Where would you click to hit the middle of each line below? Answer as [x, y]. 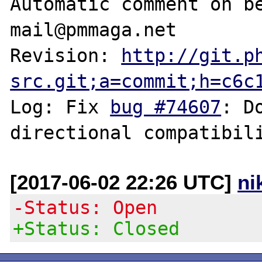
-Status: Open [85, 207]
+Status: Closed [96, 228]
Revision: [66, 55]
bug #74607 [166, 107]
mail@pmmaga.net [94, 30]
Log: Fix [60, 107]
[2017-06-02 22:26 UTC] [124, 182]
